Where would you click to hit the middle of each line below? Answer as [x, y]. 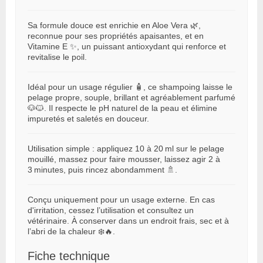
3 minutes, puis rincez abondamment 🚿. [102, 170]
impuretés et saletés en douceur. [88, 119]
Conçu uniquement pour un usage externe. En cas [121, 200]
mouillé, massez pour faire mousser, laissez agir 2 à [124, 159]
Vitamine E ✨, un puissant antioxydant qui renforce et [127, 47]
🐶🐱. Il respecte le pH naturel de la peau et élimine [122, 108]
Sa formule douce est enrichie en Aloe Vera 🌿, [114, 26]
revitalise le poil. [57, 57]
